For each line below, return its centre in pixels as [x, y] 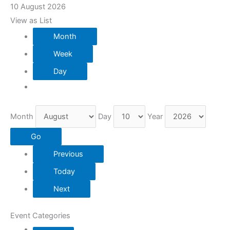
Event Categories [40, 215]
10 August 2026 [38, 7]
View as [25, 21]
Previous [68, 154]
